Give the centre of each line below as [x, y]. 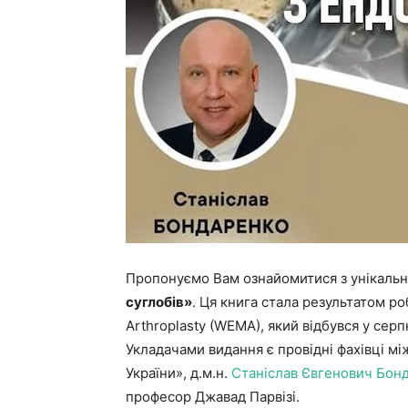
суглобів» [159, 302]
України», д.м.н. [178, 373]
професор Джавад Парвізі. [213, 397]
